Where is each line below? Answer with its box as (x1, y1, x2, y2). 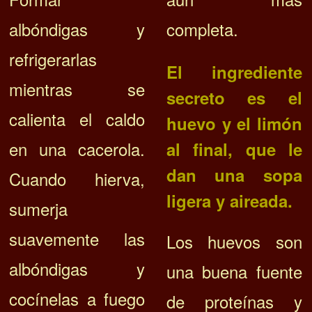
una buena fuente (166, 259, 302, 284)
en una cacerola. (9, 136, 146, 162)
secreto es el (166, 86, 302, 110)
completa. (166, 17, 238, 42)
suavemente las (9, 226, 146, 251)
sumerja (9, 196, 68, 221)
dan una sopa (166, 163, 302, 187)
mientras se (9, 77, 146, 102)
